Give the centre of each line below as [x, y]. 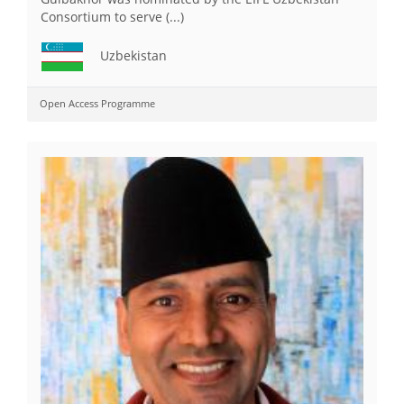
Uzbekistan [132, 55]
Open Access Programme [97, 103]
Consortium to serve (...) [112, 16]
